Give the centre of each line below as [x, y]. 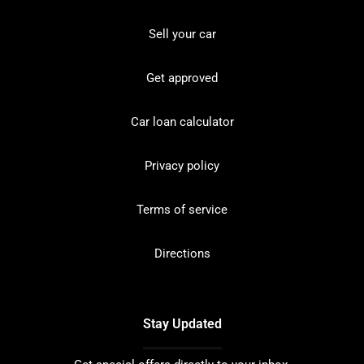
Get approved [182, 78]
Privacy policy [182, 165]
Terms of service [182, 209]
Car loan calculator [182, 121]
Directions [182, 253]
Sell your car [182, 34]
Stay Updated [182, 323]
